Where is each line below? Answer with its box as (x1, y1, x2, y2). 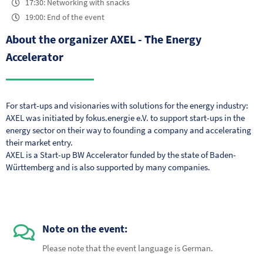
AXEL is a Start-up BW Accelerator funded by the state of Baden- (6, 149, 236, 160)
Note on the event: (42, 222, 127, 235)
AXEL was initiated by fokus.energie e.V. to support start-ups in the (6, 112, 245, 123)
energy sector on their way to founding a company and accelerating (6, 124, 251, 136)
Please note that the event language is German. (42, 242, 213, 254)
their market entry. (6, 137, 73, 148)
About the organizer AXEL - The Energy (6, 32, 201, 46)
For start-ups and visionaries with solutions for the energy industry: (6, 100, 248, 111)
